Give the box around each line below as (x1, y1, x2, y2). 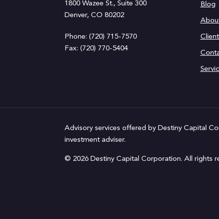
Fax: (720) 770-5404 (65, 44, 128, 52)
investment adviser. (65, 136, 126, 144)
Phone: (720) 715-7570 (65, 33, 137, 41)
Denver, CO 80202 (65, 11, 124, 19)
